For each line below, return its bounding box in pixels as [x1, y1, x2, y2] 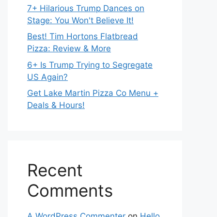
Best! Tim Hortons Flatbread [27, 31, 138, 41]
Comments [27, 180, 113, 201]
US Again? [27, 72, 68, 82]
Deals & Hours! [27, 100, 85, 110]
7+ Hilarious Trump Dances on [27, 3, 144, 13]
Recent [27, 160, 83, 180]
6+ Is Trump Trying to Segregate [27, 60, 153, 70]
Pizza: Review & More [27, 44, 111, 53]
